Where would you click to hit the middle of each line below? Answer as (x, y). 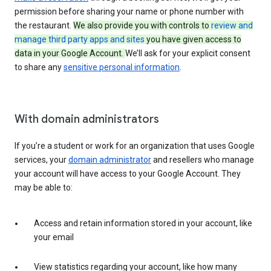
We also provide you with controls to (142, 26)
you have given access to (193, 40)
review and (232, 26)
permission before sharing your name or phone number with (129, 12)
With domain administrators (87, 119)
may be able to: (44, 188)
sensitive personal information (122, 67)
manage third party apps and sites (80, 40)
